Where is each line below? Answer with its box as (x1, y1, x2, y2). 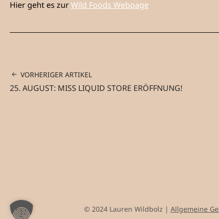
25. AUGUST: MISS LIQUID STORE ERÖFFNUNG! (10, 83, 182, 94)
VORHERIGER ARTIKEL (21, 70, 92, 80)
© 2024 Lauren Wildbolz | (84, 204, 171, 214)
